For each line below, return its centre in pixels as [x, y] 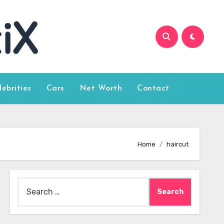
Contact [153, 88]
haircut [177, 144]
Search [30, 184]
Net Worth [101, 88]
